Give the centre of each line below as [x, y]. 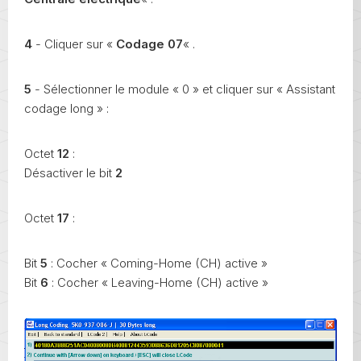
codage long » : [66, 108]
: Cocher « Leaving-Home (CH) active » [158, 282]
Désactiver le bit [70, 172]
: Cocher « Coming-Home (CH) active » [158, 263]
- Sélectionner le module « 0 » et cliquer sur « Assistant [183, 89]
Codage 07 [149, 44]
